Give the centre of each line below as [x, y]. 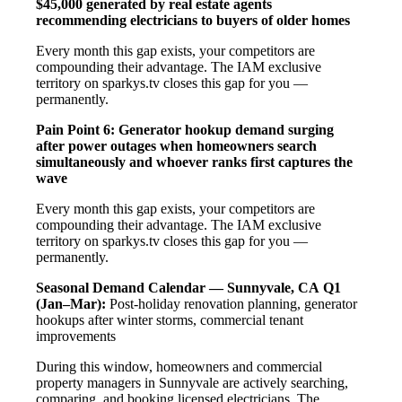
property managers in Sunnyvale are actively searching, [192, 382]
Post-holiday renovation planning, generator [232, 303]
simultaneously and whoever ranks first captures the [194, 162]
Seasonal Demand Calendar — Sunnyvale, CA [178, 287]
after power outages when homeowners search [176, 145]
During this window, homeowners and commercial [179, 366]
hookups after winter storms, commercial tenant [170, 319]
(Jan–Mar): [71, 303]
